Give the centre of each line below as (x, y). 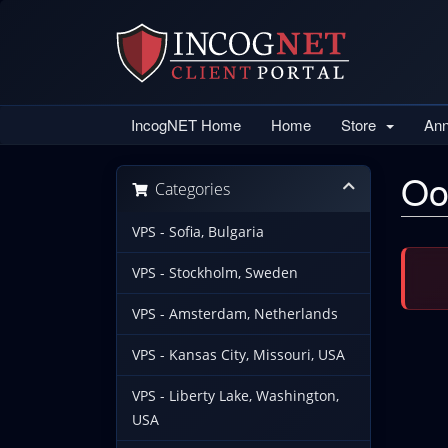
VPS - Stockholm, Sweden (214, 273)
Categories (188, 189)
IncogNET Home (185, 124)
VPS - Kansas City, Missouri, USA (238, 355)
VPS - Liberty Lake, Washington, (235, 396)
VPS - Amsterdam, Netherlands (234, 314)
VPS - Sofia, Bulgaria (197, 232)
